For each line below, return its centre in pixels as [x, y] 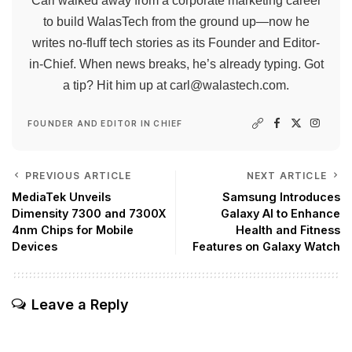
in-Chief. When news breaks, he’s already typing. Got [176, 64]
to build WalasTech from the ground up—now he [176, 22]
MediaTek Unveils [61, 197]
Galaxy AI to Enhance [280, 214]
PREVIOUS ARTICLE [79, 176]
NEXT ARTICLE [286, 176]
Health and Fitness [288, 230]
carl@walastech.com [228, 86]
